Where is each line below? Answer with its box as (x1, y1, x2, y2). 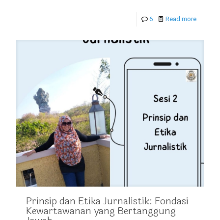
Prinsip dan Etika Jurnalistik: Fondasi (26, 193, 189, 209)
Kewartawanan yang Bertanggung (26, 203, 176, 219)
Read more (165, 15, 196, 23)
